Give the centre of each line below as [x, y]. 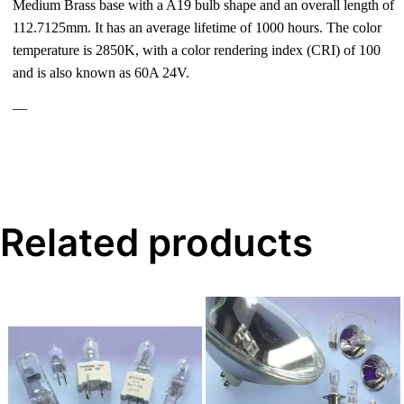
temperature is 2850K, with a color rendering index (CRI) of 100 [197, 50]
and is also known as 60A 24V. [101, 73]
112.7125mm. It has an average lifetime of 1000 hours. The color [197, 28]
